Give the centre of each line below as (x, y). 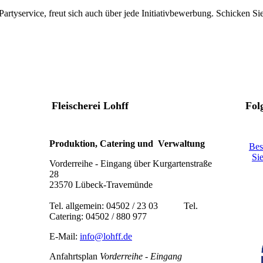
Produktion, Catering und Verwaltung (127, 144)
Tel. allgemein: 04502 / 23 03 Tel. (123, 206)
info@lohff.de (106, 237)
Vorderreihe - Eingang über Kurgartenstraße (130, 164)
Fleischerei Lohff (90, 105)
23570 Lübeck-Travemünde (101, 185)
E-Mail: (64, 237)
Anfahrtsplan (74, 257)
